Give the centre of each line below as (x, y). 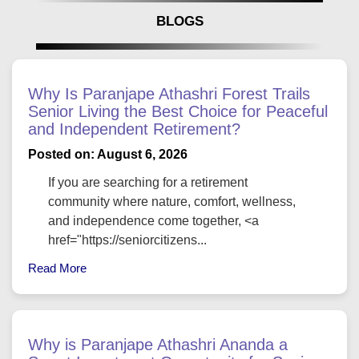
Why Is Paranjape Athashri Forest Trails (169, 94)
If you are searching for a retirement (148, 183)
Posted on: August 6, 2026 (108, 155)
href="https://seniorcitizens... (127, 240)
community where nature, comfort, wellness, (172, 202)
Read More (57, 268)
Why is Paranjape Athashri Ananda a (158, 345)
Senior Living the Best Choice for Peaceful (178, 112)
